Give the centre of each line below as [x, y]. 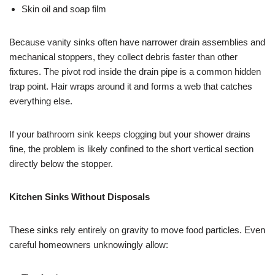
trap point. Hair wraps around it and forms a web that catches [131, 87]
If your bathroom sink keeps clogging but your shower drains [130, 134]
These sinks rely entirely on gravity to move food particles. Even [137, 230]
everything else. [41, 101]
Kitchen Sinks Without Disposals [79, 197]
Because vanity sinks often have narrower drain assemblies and [137, 42]
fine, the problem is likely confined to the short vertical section [131, 149]
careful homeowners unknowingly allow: [89, 245]
